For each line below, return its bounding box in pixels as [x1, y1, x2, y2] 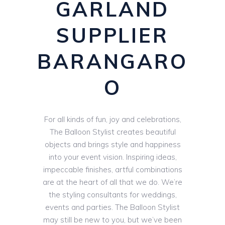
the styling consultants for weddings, [48, 190, 177, 200]
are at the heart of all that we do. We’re [43, 177, 182, 187]
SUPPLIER [56, 23, 169, 48]
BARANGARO [37, 49, 188, 74]
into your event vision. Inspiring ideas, [48, 152, 177, 162]
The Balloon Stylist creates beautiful [49, 127, 176, 137]
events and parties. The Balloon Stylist [45, 202, 180, 212]
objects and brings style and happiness [44, 140, 181, 150]
